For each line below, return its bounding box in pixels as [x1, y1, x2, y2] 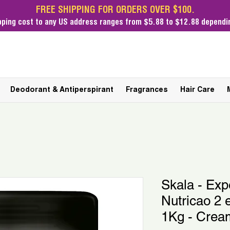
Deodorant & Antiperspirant [10, 87, 113, 94]
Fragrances [126, 87, 168, 94]
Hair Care [180, 87, 215, 94]
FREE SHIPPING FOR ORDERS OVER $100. [35, 6, 195, 15]
